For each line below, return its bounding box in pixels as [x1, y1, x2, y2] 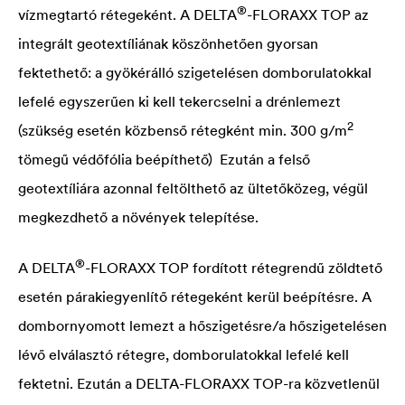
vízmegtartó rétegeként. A [18, 5, 193, 24]
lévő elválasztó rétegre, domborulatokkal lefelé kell [18, 344, 349, 363]
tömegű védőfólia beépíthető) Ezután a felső [18, 149, 310, 168]
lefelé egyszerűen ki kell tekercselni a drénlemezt [18, 91, 341, 110]
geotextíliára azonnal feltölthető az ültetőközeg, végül [18, 178, 368, 197]
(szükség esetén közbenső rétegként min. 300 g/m [18, 120, 347, 139]
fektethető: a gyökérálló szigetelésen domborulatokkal [18, 62, 372, 81]
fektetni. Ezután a [18, 373, 136, 392]
